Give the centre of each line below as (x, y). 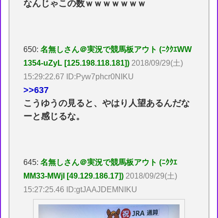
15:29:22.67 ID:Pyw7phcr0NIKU (79, 76)
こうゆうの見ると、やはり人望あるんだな (107, 103)
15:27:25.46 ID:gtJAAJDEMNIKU (81, 189)
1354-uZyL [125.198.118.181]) (77, 63)
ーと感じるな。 (54, 116)
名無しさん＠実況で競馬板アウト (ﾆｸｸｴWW (116, 49)
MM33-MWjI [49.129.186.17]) (74, 176)
